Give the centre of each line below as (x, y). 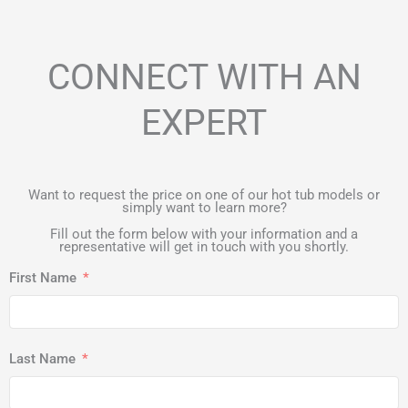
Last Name (42, 359)
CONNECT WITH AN (204, 78)
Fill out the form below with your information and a (204, 234)
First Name (43, 278)
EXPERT (204, 123)
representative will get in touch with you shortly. (204, 246)
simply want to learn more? (204, 208)
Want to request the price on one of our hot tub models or (204, 195)
